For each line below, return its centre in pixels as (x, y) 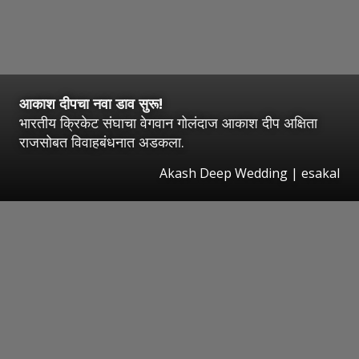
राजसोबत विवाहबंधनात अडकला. (102, 141)
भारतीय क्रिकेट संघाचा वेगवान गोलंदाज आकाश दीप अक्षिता (168, 122)
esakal (321, 173)
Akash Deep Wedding (224, 173)
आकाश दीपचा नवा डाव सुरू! (91, 103)
